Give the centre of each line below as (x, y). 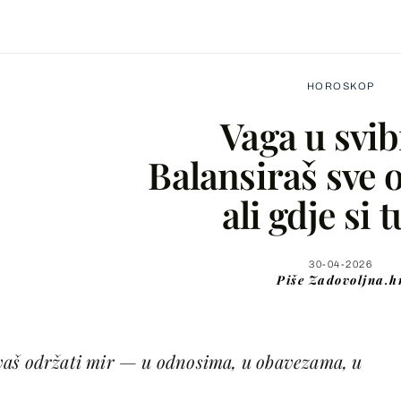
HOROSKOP (341, 86)
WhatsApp (154, 321)
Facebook (152, 212)
